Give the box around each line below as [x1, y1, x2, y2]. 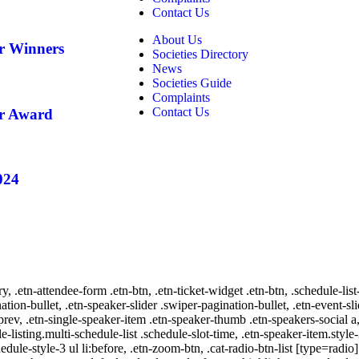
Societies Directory [152, 46, 248, 61]
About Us [152, 32, 202, 46]
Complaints [152, 90, 210, 104]
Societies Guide [152, 75, 232, 90]
